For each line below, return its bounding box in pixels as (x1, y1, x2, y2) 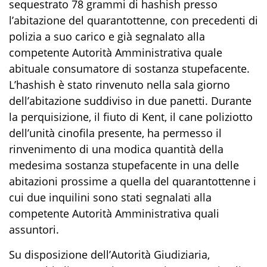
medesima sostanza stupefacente (9, 157, 180, 172)
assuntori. (9, 222, 59, 237)
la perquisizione (9, 109, 89, 124)
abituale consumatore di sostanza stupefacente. (9, 61, 250, 76)
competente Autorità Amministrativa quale (9, 45, 222, 60)
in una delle (180, 157, 239, 172)
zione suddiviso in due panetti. (54, 93, 211, 108)
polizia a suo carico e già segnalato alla (9, 29, 205, 44)
